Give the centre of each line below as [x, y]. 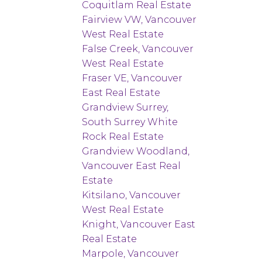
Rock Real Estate [123, 136]
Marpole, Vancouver [131, 253]
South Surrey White [130, 122]
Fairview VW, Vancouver [139, 19]
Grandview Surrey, [125, 107]
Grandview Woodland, [136, 151]
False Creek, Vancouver [138, 49]
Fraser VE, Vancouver [132, 78]
